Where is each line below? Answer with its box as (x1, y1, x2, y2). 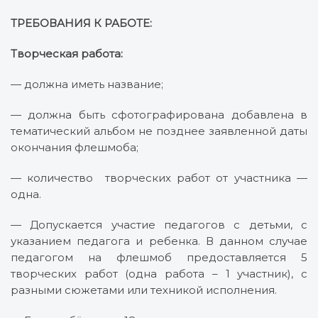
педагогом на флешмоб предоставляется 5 (11, 250, 307, 264)
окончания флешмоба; (11, 140, 138, 154)
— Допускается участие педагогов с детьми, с (11, 217, 307, 231)
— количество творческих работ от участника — (11, 170, 307, 185)
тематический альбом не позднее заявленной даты (11, 124, 307, 138)
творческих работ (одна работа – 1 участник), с (11, 266, 307, 280)
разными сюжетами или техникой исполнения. (11, 283, 277, 297)
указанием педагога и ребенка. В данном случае (11, 234, 307, 248)
